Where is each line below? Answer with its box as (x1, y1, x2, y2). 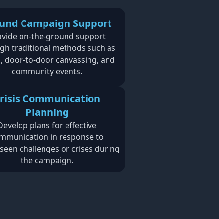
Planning (25, 106, 69, 119)
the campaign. (21, 155, 73, 166)
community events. (12, 66, 82, 77)
